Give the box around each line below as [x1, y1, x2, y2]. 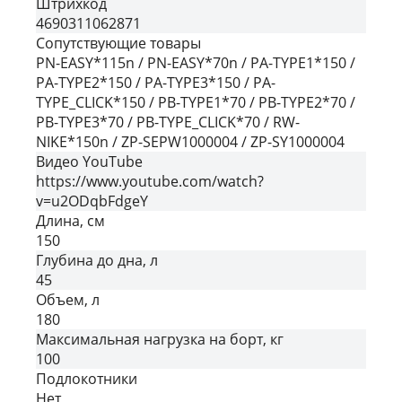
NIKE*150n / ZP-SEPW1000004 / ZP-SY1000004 [36, 131, 345, 152]
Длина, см [36, 210, 105, 231]
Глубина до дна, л [36, 249, 158, 270]
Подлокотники [36, 368, 137, 389]
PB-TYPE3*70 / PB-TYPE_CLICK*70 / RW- [36, 111, 300, 132]
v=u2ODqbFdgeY [36, 190, 148, 211]
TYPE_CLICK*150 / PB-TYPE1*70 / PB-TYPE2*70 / [36, 92, 355, 112]
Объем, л [36, 289, 100, 310]
